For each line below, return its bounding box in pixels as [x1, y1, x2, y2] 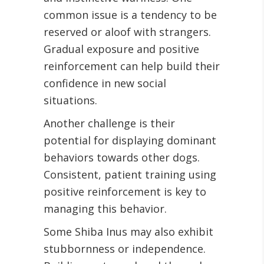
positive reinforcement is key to [44, 184, 206, 199]
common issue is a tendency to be [44, 8, 217, 22]
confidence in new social [44, 76, 166, 91]
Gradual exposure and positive [44, 42, 199, 57]
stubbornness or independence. [44, 242, 206, 256]
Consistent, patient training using [44, 167, 216, 182]
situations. [44, 93, 97, 108]
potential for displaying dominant [44, 133, 216, 148]
